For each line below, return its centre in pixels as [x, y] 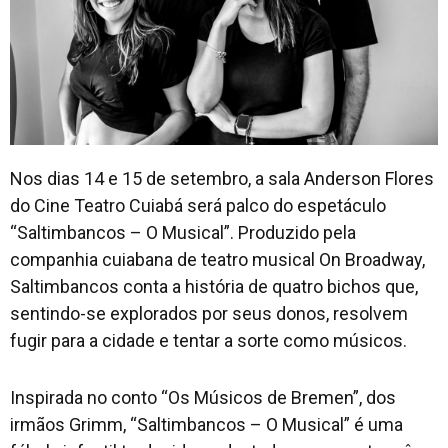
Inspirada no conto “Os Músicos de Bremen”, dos [203, 398]
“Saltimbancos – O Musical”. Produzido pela [183, 233]
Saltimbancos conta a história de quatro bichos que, [214, 287]
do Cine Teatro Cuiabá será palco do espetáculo [198, 206]
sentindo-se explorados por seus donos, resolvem [209, 314]
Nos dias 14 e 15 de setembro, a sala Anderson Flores [222, 179]
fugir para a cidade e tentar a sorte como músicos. [208, 341]
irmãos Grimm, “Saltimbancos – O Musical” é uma [206, 425]
